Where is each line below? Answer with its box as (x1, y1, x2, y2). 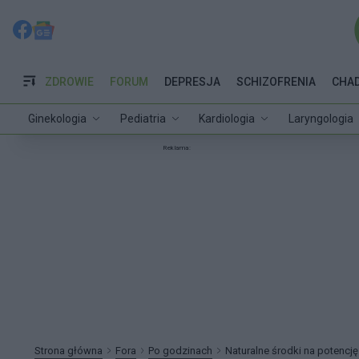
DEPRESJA (163, 75, 220, 88)
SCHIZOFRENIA (236, 75, 316, 88)
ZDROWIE (44, 75, 94, 88)
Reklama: (163, 143, 191, 151)
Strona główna (34, 344, 103, 357)
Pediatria (119, 111, 166, 125)
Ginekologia (28, 111, 87, 125)
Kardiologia (199, 111, 256, 125)
